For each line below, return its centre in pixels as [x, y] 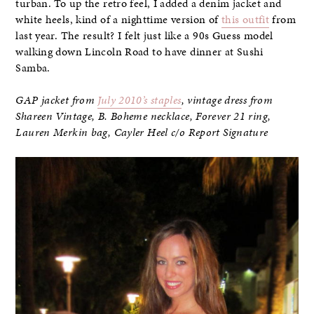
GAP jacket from [57, 100]
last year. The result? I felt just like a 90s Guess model [144, 35]
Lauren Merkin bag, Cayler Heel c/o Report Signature [142, 132]
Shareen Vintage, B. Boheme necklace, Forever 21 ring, [143, 116]
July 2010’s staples [139, 100]
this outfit [245, 19]
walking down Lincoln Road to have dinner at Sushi [139, 52]
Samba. [33, 68]
